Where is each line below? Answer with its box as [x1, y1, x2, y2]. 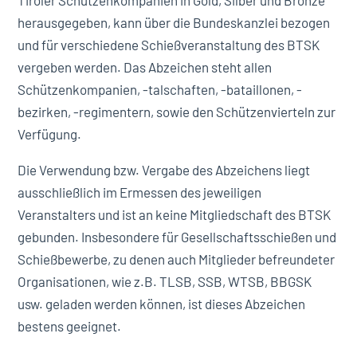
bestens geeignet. [18, 318, 122, 335]
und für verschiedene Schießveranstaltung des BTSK [18, 37, 320, 53]
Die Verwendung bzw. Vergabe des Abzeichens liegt [18, 162, 311, 178]
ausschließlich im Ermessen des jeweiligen [18, 184, 262, 201]
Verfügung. [18, 126, 82, 143]
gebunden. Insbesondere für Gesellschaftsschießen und [18, 229, 337, 245]
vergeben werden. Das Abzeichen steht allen [18, 59, 273, 76]
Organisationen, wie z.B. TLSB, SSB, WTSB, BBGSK [18, 273, 312, 290]
